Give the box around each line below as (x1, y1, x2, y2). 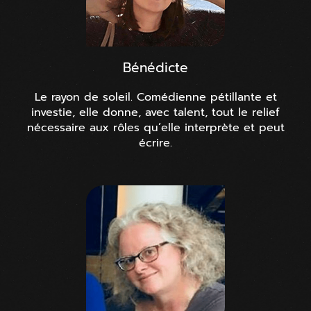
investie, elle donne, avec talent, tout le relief (31, 103, 280, 121)
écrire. (139, 134, 172, 151)
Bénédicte (123, 57, 188, 78)
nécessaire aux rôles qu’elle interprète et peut (26, 119, 285, 136)
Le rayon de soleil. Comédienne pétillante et (34, 88, 277, 106)
